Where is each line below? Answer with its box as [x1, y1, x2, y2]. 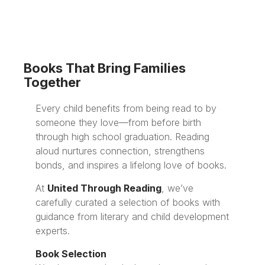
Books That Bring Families [24, 60, 186, 76]
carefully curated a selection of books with [35, 196, 220, 208]
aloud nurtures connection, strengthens [35, 144, 205, 157]
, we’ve [161, 182, 193, 194]
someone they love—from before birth [35, 116, 201, 128]
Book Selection [35, 247, 106, 260]
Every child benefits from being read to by [35, 102, 216, 114]
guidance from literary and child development [35, 210, 229, 222]
